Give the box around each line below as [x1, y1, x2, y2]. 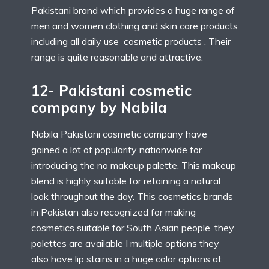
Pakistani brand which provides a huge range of [31, 4, 235, 16]
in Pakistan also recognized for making [31, 205, 196, 218]
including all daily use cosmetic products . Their [31, 35, 231, 47]
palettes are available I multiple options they [31, 237, 219, 249]
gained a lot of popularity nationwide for [31, 143, 202, 156]
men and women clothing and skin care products [31, 19, 238, 32]
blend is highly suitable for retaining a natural [31, 174, 220, 187]
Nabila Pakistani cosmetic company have [31, 127, 207, 140]
